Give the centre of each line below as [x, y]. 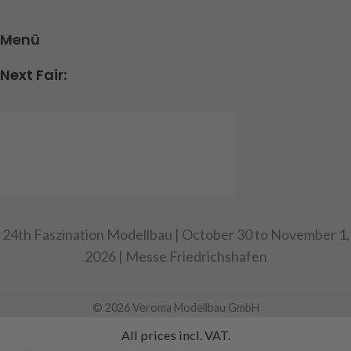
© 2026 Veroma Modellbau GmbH [175, 308]
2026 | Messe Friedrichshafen [175, 257]
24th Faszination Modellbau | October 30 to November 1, [175, 235]
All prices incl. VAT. [175, 335]
